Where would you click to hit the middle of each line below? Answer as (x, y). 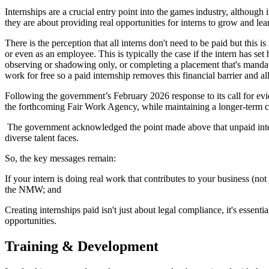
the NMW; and (34, 189)
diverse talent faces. (43, 138)
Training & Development (83, 246)
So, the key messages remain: (62, 158)
